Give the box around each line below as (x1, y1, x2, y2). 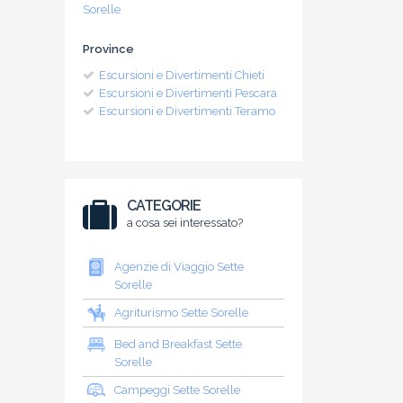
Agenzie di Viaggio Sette (114, 259, 244, 273)
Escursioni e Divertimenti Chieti (99, 67, 264, 82)
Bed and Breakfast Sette (114, 336, 242, 351)
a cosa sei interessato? (127, 215, 244, 229)
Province (83, 41, 134, 56)
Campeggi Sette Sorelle (114, 382, 240, 397)
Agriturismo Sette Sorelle (114, 305, 248, 319)
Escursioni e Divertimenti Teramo (99, 103, 275, 118)
